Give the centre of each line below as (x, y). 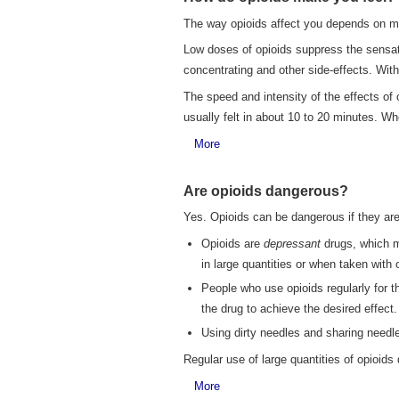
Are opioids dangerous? (266, 191)
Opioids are (232, 244)
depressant (292, 244)
